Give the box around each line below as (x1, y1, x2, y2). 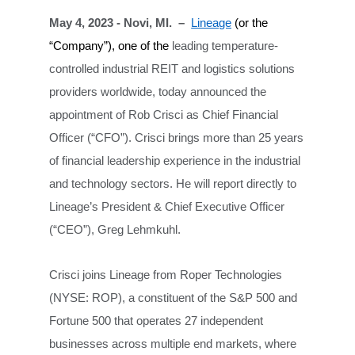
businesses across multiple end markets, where (49, 338, 297, 350)
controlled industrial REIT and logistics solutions (49, 63, 296, 75)
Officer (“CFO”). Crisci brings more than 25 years (49, 132, 304, 144)
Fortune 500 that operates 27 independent (49, 315, 264, 327)
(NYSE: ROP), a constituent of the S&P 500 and (49, 292, 298, 304)
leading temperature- (172, 40, 279, 52)
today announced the (158, 86, 267, 98)
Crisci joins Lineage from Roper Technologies (49, 269, 283, 281)
